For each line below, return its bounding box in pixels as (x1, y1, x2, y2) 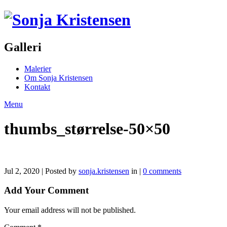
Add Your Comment (4, 185, 89, 196)
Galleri (4, 40, 42, 54)
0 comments (143, 166, 181, 175)
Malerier (24, 64, 51, 73)
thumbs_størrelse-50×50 (4, 120, 170, 138)
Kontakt (24, 82, 50, 91)
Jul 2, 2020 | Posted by (4, 166, 79, 175)
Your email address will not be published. (4, 206, 136, 215)
